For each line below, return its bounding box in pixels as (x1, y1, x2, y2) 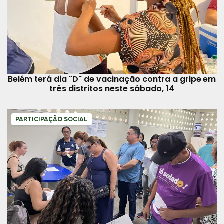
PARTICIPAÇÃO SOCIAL (15, 115, 88, 123)
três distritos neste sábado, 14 (49, 82, 174, 94)
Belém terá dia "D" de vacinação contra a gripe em (7, 73, 216, 85)
